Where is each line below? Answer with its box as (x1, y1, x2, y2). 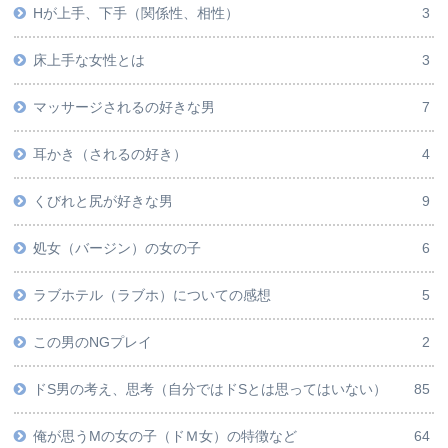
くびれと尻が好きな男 (33, 193, 174, 210)
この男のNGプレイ (33, 334, 153, 351)
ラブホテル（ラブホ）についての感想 (33, 287, 272, 304)
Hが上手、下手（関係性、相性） (33, 5, 240, 22)
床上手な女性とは (33, 52, 146, 69)
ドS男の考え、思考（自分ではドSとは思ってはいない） (33, 381, 388, 398)
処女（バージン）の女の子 (33, 240, 202, 257)
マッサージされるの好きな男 (33, 99, 216, 116)
